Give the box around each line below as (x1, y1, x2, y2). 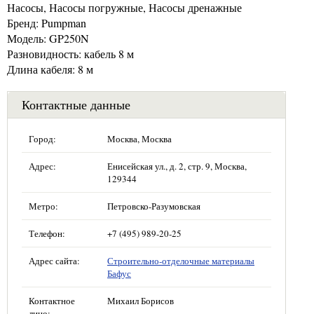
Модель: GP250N (7, 30, 89, 46)
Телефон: (29, 226, 65, 240)
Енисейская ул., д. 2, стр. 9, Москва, (107, 159, 247, 172)
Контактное (29, 294, 75, 307)
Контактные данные (22, 95, 130, 113)
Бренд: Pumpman (7, 15, 86, 30)
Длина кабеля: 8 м (7, 61, 93, 76)
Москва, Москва (107, 132, 172, 145)
